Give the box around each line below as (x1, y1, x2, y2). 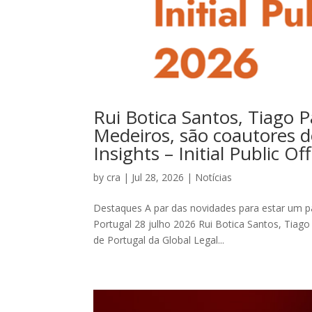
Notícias (195, 170, 233, 184)
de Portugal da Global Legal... (93, 233, 225, 247)
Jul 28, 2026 (132, 170, 185, 184)
